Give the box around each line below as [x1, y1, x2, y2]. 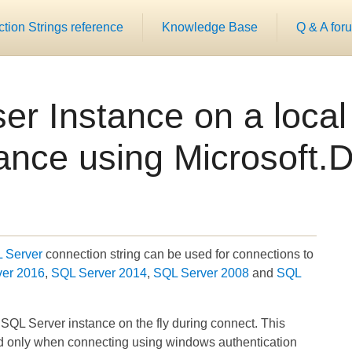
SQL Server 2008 [153, 266, 249, 280]
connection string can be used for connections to [42, 247, 313, 262]
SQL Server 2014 [51, 266, 147, 280]
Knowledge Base [162, 20, 258, 34]
